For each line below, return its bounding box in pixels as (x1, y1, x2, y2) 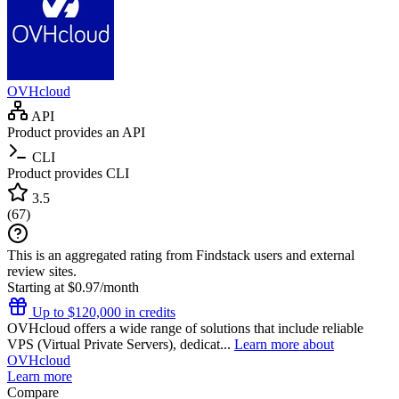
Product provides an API (7, 124, 145, 140)
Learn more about (234, 336, 334, 352)
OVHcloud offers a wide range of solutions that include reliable (7, 320, 363, 336)
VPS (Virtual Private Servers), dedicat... (7, 336, 234, 352)
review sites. (7, 263, 77, 279)
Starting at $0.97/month (7, 279, 139, 295)
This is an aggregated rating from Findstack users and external (7, 247, 354, 263)
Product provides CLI (7, 165, 129, 181)
